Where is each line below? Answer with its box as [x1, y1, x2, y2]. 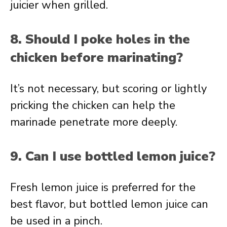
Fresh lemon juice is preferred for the [10, 180, 196, 195]
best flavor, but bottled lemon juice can [10, 197, 208, 212]
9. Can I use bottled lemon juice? [10, 147, 215, 165]
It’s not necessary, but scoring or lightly [10, 81, 207, 96]
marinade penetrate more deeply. [10, 115, 177, 130]
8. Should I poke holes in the [10, 30, 190, 48]
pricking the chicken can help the [10, 98, 175, 113]
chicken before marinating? [10, 49, 183, 66]
